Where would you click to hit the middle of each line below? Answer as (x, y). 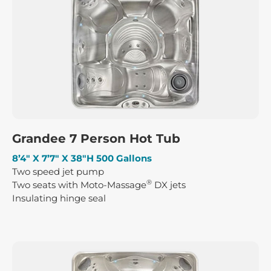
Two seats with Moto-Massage (79, 184)
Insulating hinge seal (59, 198)
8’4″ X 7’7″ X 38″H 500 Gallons (82, 158)
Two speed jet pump (58, 171)
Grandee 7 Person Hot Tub (96, 138)
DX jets (169, 184)
